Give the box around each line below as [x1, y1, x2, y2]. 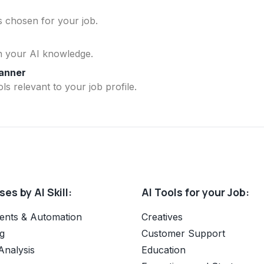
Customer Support [141, 227, 225, 239]
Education [141, 243, 186, 256]
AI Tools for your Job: [141, 184, 249, 199]
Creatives [141, 210, 183, 223]
